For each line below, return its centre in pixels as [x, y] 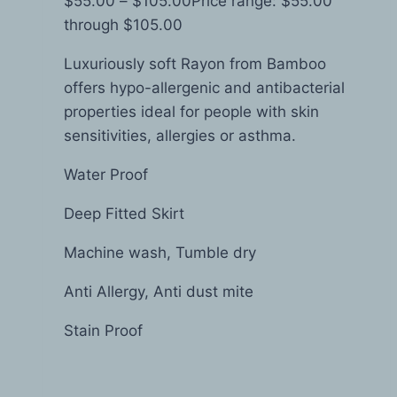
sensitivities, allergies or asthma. [180, 136]
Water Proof [106, 175]
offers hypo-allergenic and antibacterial [204, 88]
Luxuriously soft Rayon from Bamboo [195, 64]
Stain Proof [103, 331]
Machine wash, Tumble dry [160, 253]
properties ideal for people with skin [191, 112]
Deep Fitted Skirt [124, 214]
